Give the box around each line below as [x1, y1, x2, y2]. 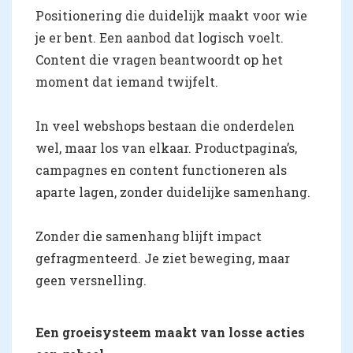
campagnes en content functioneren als [35, 162, 287, 179]
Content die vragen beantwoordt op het [35, 51, 283, 69]
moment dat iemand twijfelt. [35, 73, 218, 91]
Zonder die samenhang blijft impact [35, 228, 262, 245]
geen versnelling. [35, 272, 147, 289]
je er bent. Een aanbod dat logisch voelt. [35, 29, 284, 46]
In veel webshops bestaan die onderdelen [35, 117, 295, 135]
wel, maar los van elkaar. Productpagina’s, [35, 139, 297, 157]
